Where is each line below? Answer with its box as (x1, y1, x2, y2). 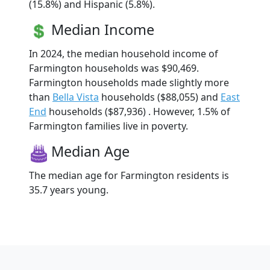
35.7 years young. (29, 183, 108, 197)
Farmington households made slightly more (29, 76, 229, 90)
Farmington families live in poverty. (29, 119, 188, 133)
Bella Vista (52, 90, 99, 104)
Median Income (51, 20, 154, 40)
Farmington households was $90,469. (29, 61, 199, 75)
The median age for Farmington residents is (29, 169, 229, 183)
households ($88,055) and (99, 90, 221, 104)
